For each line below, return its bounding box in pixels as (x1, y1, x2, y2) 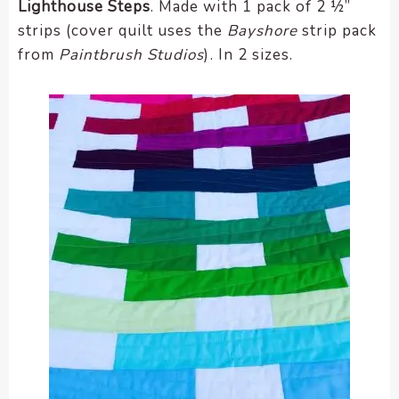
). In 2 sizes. (204, 45, 293, 66)
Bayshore (226, 20, 297, 42)
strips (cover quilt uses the (18, 20, 227, 42)
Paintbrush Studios (59, 45, 205, 66)
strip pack (297, 20, 377, 42)
